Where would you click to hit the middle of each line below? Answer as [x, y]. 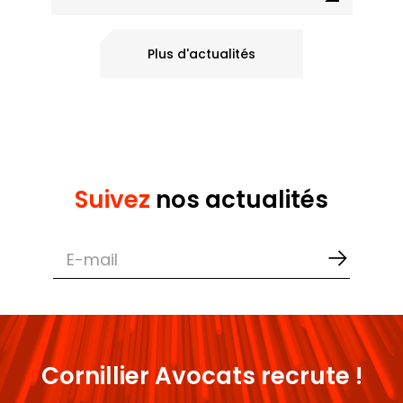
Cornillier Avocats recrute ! [201, 376]
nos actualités [239, 199]
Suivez [112, 199]
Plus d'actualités [201, 54]
